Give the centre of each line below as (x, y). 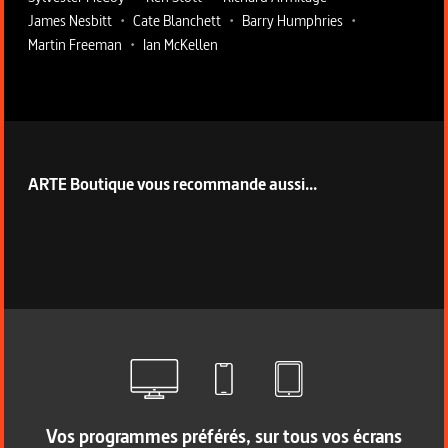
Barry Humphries (292, 21)
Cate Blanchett (177, 21)
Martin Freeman (75, 45)
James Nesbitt (70, 21)
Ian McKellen (180, 45)
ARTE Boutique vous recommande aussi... (172, 184)
